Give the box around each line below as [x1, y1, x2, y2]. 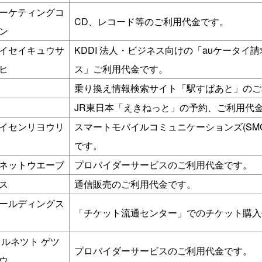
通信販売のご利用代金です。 [74, 177, 196, 191]
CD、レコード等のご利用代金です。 [74, 15, 229, 28]
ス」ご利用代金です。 [74, 62, 168, 75]
